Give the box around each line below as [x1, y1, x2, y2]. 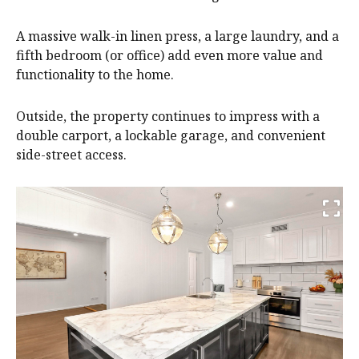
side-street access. [16, 146, 127, 164]
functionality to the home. [16, 66, 174, 84]
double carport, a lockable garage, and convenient [16, 127, 325, 145]
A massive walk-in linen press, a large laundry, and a [16, 27, 339, 46]
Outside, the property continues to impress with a [16, 107, 320, 126]
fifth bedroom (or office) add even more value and [16, 46, 323, 65]
